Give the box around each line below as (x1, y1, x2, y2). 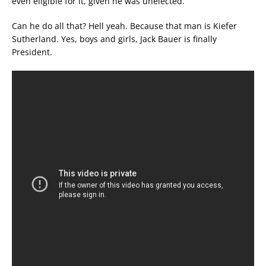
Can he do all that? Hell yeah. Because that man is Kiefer (12, 20, 237, 32)
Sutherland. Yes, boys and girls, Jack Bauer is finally (12, 33, 217, 45)
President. (12, 46, 52, 58)
